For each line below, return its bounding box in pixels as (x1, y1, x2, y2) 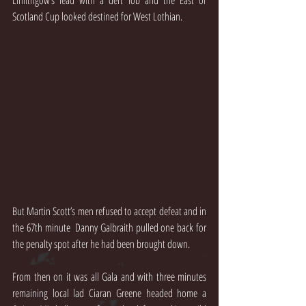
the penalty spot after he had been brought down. (12, 236, 190, 252)
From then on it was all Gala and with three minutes (12, 269, 206, 285)
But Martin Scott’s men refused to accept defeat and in (12, 204, 206, 219)
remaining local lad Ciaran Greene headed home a (12, 286, 206, 301)
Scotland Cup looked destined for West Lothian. (12, 9, 182, 25)
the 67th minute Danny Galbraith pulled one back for (12, 220, 206, 236)
